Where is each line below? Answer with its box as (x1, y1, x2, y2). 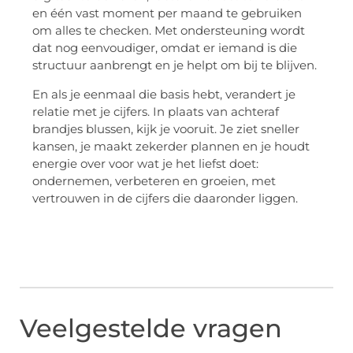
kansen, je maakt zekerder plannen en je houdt (32, 138, 310, 154)
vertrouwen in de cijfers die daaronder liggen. (32, 190, 298, 206)
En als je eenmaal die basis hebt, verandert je (32, 86, 295, 102)
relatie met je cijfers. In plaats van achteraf (32, 103, 279, 119)
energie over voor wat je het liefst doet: (32, 155, 258, 171)
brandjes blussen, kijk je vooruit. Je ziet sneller (32, 121, 299, 136)
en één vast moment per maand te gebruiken (32, 6, 302, 21)
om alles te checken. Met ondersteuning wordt (32, 23, 305, 39)
